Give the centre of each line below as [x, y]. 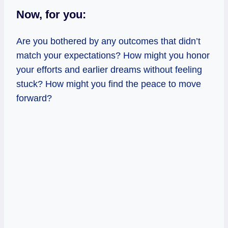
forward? [34, 98]
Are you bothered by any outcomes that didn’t [108, 41]
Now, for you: [51, 14]
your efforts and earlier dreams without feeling [109, 69]
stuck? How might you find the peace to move [109, 84]
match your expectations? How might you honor [113, 55]
